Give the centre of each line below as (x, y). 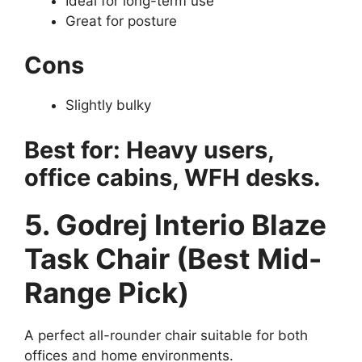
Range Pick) (107, 292)
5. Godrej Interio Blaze (175, 224)
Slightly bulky (108, 105)
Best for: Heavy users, (149, 149)
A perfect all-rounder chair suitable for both (166, 335)
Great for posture (121, 21)
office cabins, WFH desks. (173, 177)
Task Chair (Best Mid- (173, 258)
